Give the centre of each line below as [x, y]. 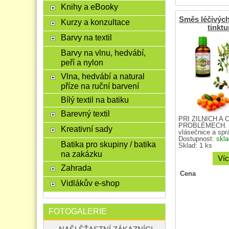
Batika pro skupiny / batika [108, 144]
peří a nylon [82, 62]
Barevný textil [85, 113]
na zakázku [81, 154]
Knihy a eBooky [89, 7]
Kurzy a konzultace [95, 22]
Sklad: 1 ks [195, 145]
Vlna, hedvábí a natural [102, 76]
